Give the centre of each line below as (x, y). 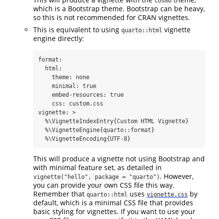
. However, (177, 176)
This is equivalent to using (77, 29)
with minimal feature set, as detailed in (98, 167)
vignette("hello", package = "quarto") (97, 177)
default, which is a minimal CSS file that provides (113, 202)
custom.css (84, 103)
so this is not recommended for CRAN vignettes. (112, 17)
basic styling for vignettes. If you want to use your (114, 211)
